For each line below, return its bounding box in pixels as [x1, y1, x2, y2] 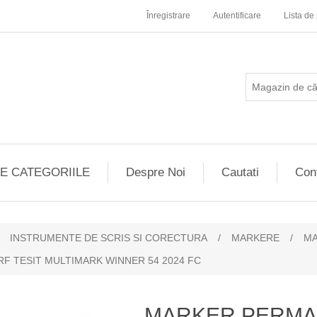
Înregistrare [146, 11, 190, 21]
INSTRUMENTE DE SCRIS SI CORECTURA [10, 232, 207, 243]
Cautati [221, 166, 259, 179]
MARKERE [231, 232, 279, 243]
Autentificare [213, 11, 261, 21]
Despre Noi [125, 166, 185, 179]
